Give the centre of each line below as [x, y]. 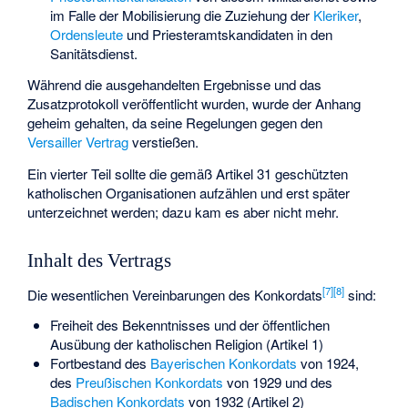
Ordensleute [86, 34]
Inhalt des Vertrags [100, 260]
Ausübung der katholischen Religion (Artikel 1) [186, 343]
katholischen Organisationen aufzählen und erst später [189, 193]
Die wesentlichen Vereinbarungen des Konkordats [175, 294]
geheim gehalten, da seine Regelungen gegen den [175, 123]
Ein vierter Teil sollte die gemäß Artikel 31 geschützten [188, 174]
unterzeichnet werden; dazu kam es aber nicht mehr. [184, 212]
